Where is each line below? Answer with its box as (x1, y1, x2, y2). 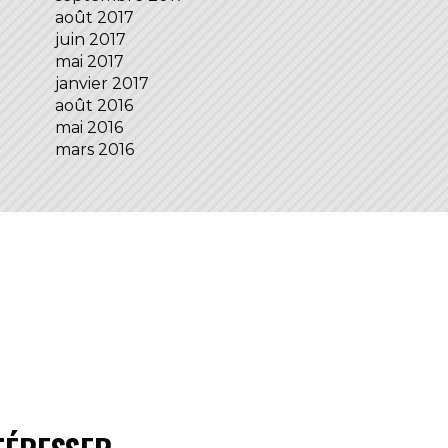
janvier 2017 (55, 74, 149, 94)
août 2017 (55, 8, 134, 28)
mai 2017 (55, 52, 124, 72)
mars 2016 (55, 140, 134, 160)
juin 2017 (55, 30, 126, 50)
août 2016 (55, 96, 133, 116)
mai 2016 (55, 118, 123, 138)
